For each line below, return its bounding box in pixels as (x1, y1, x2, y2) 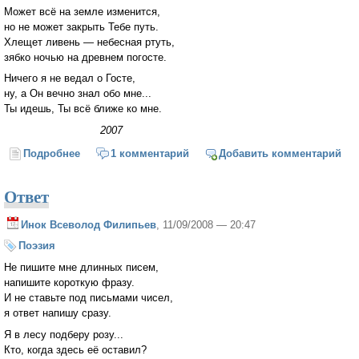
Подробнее (23, 147, 81, 159)
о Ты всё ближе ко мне (80, 147, 200, 159)
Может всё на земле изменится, (4, 5, 160, 18)
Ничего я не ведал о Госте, (4, 72, 135, 85)
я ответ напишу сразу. (4, 307, 111, 320)
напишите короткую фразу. (4, 276, 135, 289)
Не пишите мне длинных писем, (4, 261, 159, 274)
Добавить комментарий (219, 147, 342, 159)
